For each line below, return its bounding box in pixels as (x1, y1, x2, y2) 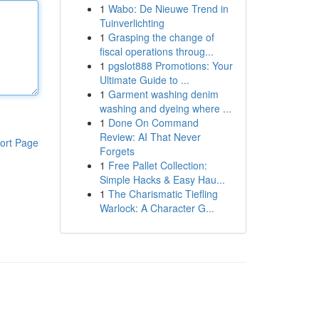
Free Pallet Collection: (108, 158, 207, 172)
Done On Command (108, 115, 199, 130)
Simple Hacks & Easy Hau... (99, 172, 225, 187)
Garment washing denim (108, 87, 219, 101)
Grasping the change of (108, 30, 214, 44)
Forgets (99, 144, 135, 158)
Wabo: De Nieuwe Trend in (108, 1, 229, 16)
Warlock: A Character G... (99, 201, 214, 215)
